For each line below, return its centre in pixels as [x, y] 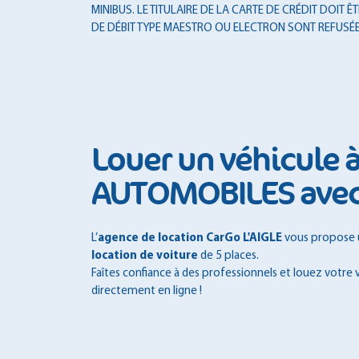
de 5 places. [228, 256]
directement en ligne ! [147, 291]
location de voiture [145, 256]
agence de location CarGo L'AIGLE [190, 238]
